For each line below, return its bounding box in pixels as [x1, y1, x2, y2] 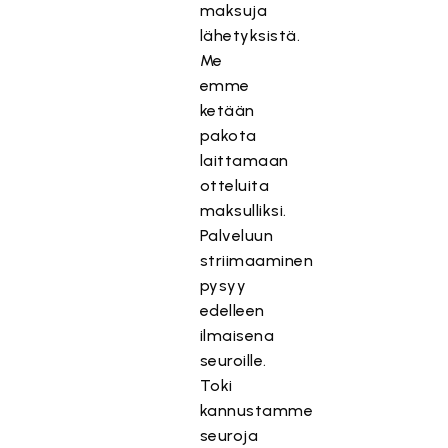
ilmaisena [199, 326, 275, 345]
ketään [199, 101, 255, 120]
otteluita [199, 176, 270, 195]
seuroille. [199, 351, 267, 370]
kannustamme [199, 401, 314, 420]
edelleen [199, 301, 265, 320]
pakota [199, 126, 257, 145]
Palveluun [199, 226, 274, 245]
